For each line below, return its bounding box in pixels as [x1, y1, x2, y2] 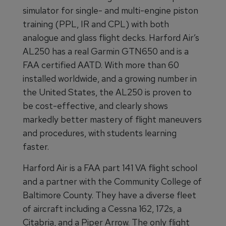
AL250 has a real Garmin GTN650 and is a [23, 45, 189, 57]
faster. [23, 141, 49, 152]
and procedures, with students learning [23, 127, 177, 139]
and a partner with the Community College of [23, 176, 202, 187]
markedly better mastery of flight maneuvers [23, 114, 202, 125]
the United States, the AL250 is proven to [23, 86, 192, 98]
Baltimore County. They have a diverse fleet [23, 189, 196, 201]
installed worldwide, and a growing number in [23, 73, 197, 84]
